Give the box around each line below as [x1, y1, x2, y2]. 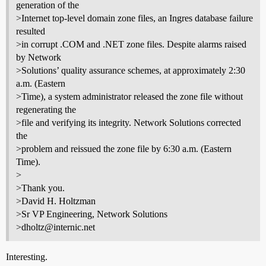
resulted [16, 26, 45, 37]
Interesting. [6, 252, 47, 262]
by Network [16, 52, 61, 63]
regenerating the [16, 104, 76, 115]
